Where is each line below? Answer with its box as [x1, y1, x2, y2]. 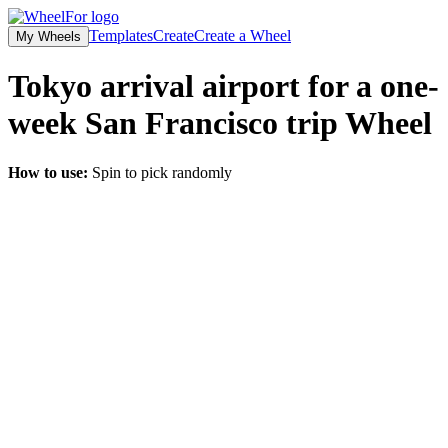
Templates [89, 27, 153, 44]
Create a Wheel [194, 27, 291, 44]
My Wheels [16, 29, 81, 44]
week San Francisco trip [8, 105, 338, 142]
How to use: [8, 163, 88, 181]
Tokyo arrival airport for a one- [8, 68, 439, 105]
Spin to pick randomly [92, 163, 232, 181]
